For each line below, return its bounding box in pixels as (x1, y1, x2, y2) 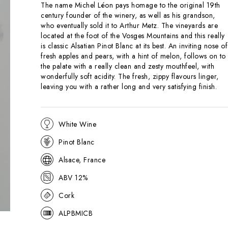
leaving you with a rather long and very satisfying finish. (41, 81, 217, 92)
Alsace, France (59, 154, 105, 165)
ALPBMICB (59, 208, 93, 218)
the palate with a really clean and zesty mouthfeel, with (41, 61, 214, 72)
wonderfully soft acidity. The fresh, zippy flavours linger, (41, 71, 219, 82)
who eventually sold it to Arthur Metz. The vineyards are (41, 20, 218, 31)
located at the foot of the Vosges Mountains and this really (41, 31, 225, 41)
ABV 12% (59, 172, 88, 183)
